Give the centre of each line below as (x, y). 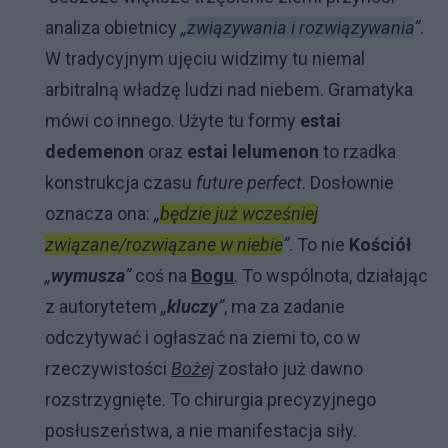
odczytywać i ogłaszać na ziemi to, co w (203, 337)
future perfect (249, 182)
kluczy (192, 306)
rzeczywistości (108, 368)
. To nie (319, 244)
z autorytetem (103, 306)
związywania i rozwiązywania (300, 27)
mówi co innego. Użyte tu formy (172, 120)
